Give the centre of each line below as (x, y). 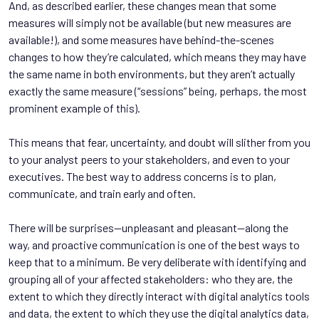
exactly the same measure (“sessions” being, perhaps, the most (158, 90)
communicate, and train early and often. (102, 193)
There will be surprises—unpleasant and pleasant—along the (148, 227)
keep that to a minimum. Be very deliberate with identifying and (157, 261)
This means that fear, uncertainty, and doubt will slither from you (159, 142)
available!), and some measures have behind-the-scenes (141, 39)
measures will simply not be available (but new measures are (150, 22)
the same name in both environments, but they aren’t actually (152, 73)
